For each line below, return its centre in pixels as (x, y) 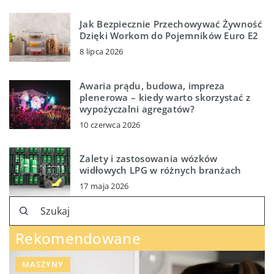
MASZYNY (43, 264)
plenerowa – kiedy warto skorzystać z (165, 97)
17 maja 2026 (104, 186)
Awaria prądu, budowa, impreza (152, 85)
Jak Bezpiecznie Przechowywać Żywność (171, 24)
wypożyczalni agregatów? (137, 109)
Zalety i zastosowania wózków (149, 159)
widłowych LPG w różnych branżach (161, 170)
